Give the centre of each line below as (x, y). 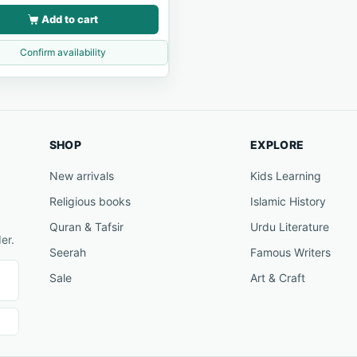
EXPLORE (277, 145)
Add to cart (69, 20)
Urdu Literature (289, 227)
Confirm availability (63, 53)
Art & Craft (277, 278)
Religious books (90, 202)
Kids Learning (285, 176)
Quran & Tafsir (86, 227)
